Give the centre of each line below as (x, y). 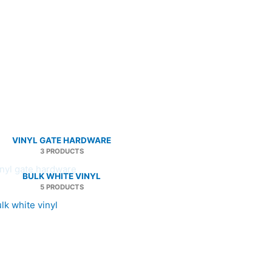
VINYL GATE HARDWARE (62, 140)
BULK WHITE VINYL (62, 176)
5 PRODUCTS (62, 187)
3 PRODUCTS (62, 151)
